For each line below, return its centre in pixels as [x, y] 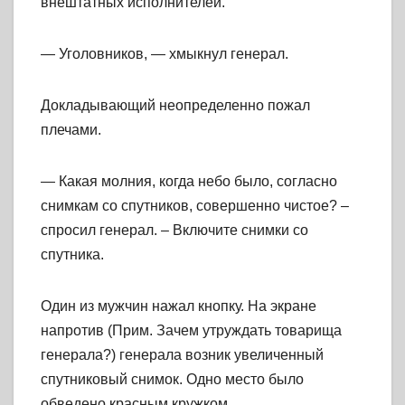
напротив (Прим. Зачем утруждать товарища [191, 331]
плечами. [71, 130]
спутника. [72, 255]
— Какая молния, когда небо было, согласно [189, 182]
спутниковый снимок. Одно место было [172, 380]
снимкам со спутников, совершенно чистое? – [195, 206]
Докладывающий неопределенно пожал [175, 106]
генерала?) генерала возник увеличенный [182, 355]
